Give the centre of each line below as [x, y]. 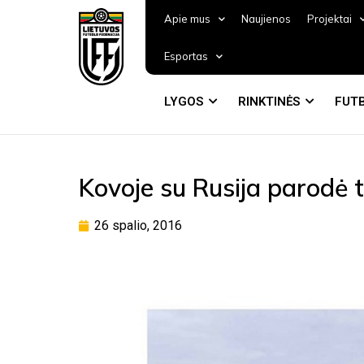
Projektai [329, 19]
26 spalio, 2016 [138, 225]
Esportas [186, 56]
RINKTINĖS [269, 102]
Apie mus [187, 19]
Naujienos [266, 19]
